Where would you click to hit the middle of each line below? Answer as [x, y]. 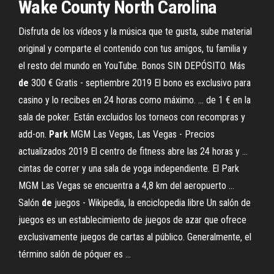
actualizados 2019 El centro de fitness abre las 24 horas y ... [133, 151]
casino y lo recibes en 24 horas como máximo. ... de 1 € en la [135, 100]
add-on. [34, 134]
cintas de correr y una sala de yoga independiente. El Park [129, 168]
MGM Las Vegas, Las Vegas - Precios [141, 134]
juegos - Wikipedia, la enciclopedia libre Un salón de [151, 203]
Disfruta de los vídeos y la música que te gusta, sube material [135, 31]
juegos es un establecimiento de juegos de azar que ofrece [132, 220]
